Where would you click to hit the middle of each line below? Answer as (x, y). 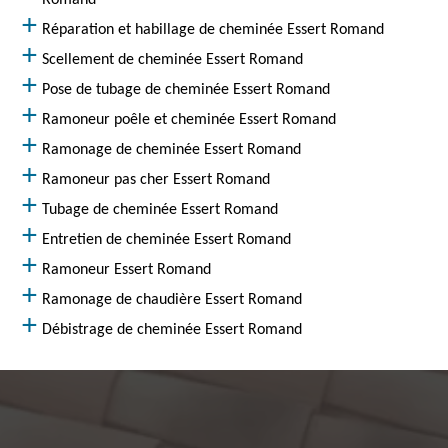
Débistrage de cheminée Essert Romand (172, 330)
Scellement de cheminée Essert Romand (173, 60)
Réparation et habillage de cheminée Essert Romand (213, 30)
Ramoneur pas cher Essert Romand (156, 180)
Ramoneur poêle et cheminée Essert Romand (189, 120)
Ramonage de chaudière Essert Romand (172, 300)
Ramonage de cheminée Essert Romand (172, 150)
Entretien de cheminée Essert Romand (167, 240)
